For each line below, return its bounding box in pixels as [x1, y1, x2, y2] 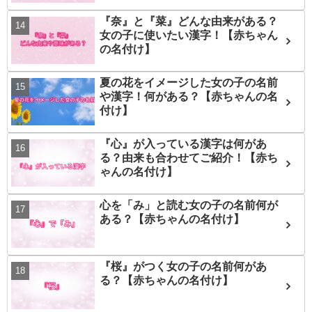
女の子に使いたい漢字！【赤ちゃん [99, 29, 278, 42]
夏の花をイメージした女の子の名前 [99, 77, 278, 89]
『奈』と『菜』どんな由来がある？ [99, 15, 278, 28]
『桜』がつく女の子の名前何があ [99, 260, 267, 273]
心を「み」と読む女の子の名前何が [99, 199, 278, 212]
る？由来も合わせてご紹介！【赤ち [99, 152, 278, 164]
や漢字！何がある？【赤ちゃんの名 [99, 91, 278, 103]
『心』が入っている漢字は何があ [99, 138, 267, 150]
